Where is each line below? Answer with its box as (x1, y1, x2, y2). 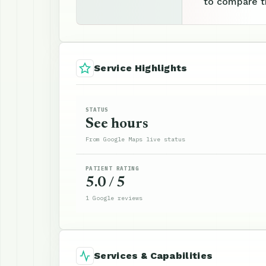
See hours (85, 117, 148, 131)
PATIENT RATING (85, 165, 140, 172)
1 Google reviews (85, 194, 142, 202)
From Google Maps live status (85, 135, 185, 143)
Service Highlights (94, 62, 188, 74)
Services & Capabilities (94, 250, 213, 261)
